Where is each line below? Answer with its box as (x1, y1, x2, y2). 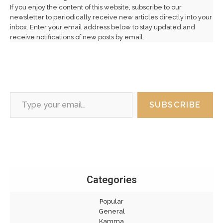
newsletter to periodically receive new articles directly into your (10, 13, 212, 21)
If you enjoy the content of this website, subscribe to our (10, 3, 182, 11)
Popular (100, 198, 123, 206)
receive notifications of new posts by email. (10, 33, 144, 41)
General (98, 208, 125, 216)
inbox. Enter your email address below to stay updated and (10, 23, 195, 31)
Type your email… (9, 88, 30, 96)
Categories (86, 174, 137, 186)
